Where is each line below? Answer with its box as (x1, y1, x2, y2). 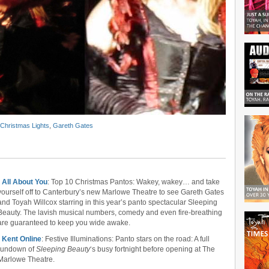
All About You (2, 178, 47, 186)
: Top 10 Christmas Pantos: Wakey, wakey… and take (47, 178, 220, 186)
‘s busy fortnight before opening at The (90, 245, 215, 253)
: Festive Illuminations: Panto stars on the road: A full (41, 235, 210, 243)
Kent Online (2, 235, 41, 243)
